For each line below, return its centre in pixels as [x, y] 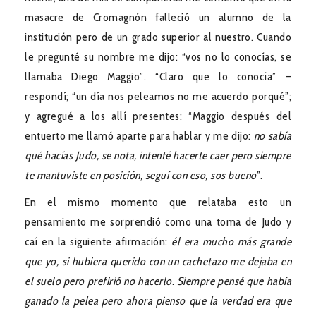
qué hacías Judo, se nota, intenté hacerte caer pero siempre [158, 155]
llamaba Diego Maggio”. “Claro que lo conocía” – [158, 76]
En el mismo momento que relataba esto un [158, 202]
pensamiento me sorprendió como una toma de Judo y [158, 221]
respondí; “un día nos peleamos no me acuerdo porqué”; [158, 96]
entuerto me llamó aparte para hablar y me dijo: [139, 135]
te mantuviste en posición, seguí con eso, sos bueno [141, 175]
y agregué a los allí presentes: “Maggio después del [158, 116]
